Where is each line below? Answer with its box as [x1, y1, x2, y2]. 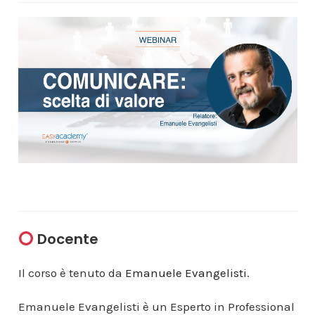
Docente [37, 229, 99, 249]
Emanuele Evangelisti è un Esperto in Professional [18, 299, 295, 314]
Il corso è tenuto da [18, 265, 125, 280]
